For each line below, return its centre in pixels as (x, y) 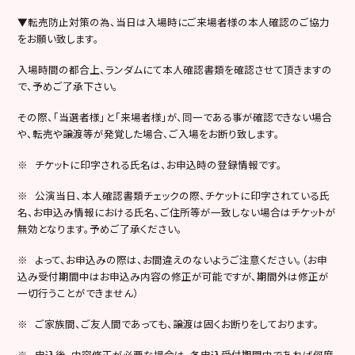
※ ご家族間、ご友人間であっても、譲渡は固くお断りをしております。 (169, 323)
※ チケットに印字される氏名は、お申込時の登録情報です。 (150, 164)
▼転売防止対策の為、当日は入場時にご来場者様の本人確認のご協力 (174, 21)
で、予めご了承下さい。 (68, 86)
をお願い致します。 (59, 38)
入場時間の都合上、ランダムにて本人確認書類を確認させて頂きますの (175, 69)
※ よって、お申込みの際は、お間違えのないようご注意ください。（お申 (173, 259)
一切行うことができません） (78, 292)
